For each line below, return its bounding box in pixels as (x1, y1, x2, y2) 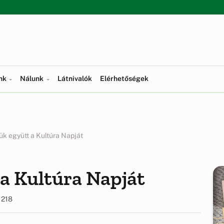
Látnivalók (57, 74, 92, 82)
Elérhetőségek (99, 74, 148, 82)
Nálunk (20, 74, 45, 82)
